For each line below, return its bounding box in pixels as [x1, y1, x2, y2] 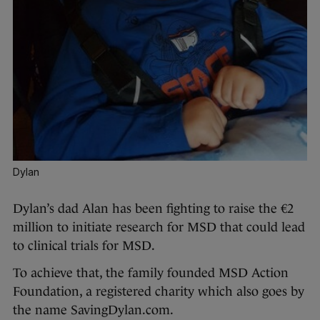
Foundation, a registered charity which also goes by [13, 284, 304, 299]
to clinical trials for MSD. [13, 238, 155, 253]
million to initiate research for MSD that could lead [13, 219, 305, 234]
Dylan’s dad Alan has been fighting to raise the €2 [13, 201, 294, 216]
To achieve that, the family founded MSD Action [13, 265, 289, 280]
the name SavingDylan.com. [13, 302, 174, 317]
